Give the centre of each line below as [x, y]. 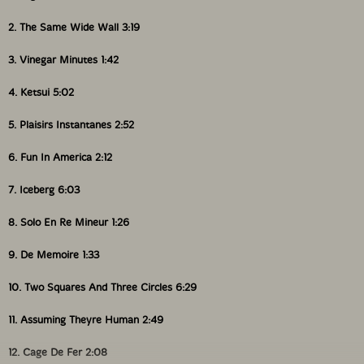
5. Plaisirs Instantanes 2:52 [71, 124]
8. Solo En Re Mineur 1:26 [69, 222]
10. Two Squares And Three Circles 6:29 [102, 287]
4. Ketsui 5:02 [41, 92]
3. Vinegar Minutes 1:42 [63, 59]
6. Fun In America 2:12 [60, 157]
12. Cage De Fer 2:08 [58, 352]
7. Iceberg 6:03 [44, 189]
